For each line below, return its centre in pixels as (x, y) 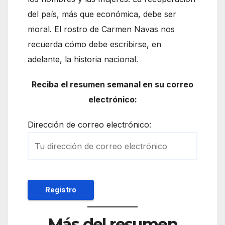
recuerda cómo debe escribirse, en (94, 44)
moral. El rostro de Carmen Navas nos (101, 29)
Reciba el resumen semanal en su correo (113, 84)
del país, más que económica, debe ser (102, 14)
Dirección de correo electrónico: (89, 124)
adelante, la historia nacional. (83, 59)
